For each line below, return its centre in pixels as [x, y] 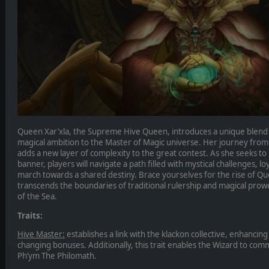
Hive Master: [41, 234]
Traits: [30, 215]
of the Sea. [37, 197]
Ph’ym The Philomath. [57, 256]
